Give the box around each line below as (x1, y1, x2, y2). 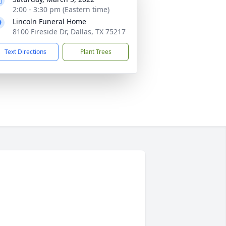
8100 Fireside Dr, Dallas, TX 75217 (13, 27, 126, 36)
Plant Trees (80, 47, 111, 56)
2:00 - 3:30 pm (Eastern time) (13, 5, 109, 14)
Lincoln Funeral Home (13, 17, 86, 26)
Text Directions (5, 47, 46, 56)
